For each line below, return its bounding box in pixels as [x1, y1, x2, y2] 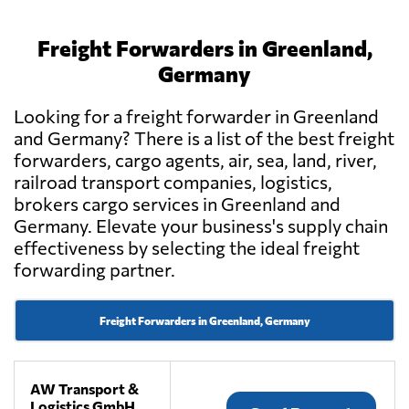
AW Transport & [30, 380, 140, 398]
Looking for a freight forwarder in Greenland [14, 105, 379, 128]
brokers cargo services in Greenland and [14, 193, 341, 215]
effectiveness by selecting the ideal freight [14, 236, 360, 259]
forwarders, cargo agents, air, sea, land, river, [14, 149, 377, 172]
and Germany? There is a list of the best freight [14, 127, 394, 150]
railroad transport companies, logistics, [14, 171, 332, 194]
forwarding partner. [14, 258, 175, 281]
